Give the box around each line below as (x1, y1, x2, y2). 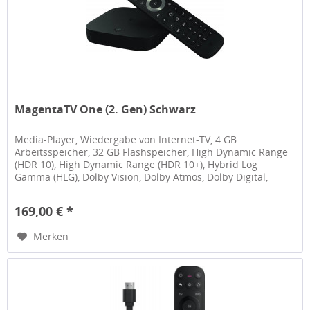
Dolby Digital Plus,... (15, 182, 107, 196)
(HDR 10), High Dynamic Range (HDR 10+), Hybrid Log (15, 157, 258, 171)
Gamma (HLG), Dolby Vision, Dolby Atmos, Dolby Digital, (15, 170, 268, 183)
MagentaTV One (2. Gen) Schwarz (15, 101, 197, 117)
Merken (33, 229, 69, 243)
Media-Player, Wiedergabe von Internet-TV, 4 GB (15, 132, 237, 146)
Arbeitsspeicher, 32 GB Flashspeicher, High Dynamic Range (15, 145, 289, 158)
